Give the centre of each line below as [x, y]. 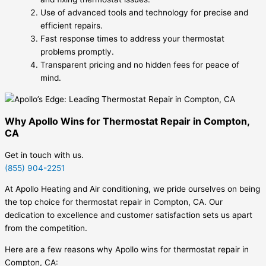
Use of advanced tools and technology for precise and [144, 12]
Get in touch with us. [44, 155]
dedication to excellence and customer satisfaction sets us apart [129, 215]
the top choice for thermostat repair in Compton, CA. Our [114, 202]
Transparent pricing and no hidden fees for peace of [140, 64]
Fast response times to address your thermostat [132, 38]
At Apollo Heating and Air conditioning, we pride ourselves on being [132, 189]
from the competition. [46, 228]
